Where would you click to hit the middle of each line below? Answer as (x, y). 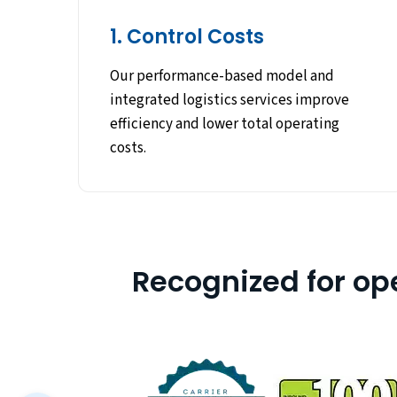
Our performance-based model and (222, 77)
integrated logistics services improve (230, 101)
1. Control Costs (187, 37)
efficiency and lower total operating (225, 125)
